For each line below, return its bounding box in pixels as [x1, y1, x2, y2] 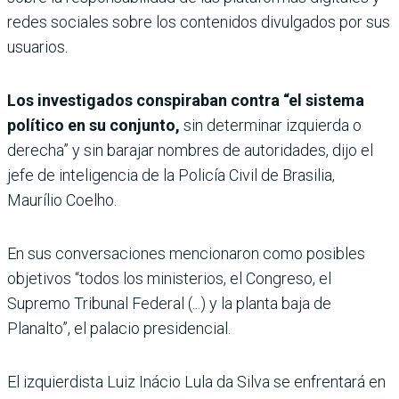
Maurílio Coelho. [7, 190, 117, 209]
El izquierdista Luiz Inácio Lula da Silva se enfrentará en [7, 371, 386, 391]
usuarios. [7, 37, 68, 56]
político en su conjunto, [7, 115, 180, 134]
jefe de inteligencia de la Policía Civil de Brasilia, [7, 165, 335, 184]
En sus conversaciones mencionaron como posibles [7, 243, 365, 263]
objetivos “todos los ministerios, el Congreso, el [7, 268, 331, 288]
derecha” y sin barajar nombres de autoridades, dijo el [7, 140, 373, 159]
